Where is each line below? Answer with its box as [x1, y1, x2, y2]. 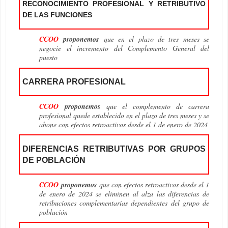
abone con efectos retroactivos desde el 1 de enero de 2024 [39, 119, 208, 129]
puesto [39, 52, 58, 63]
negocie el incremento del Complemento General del [39, 43, 209, 53]
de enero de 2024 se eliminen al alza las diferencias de [39, 188, 209, 198]
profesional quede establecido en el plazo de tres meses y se [39, 110, 209, 120]
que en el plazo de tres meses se [99, 34, 210, 44]
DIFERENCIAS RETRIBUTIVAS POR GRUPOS [22, 144, 206, 153]
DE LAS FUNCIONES [22, 11, 93, 19]
